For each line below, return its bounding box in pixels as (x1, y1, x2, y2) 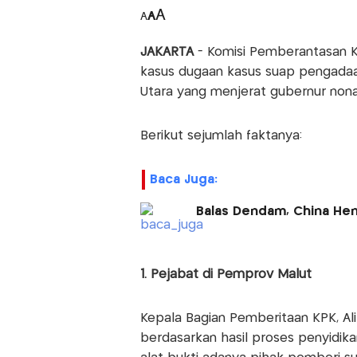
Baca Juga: (149, 173, 218, 186)
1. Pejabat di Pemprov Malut (139, 268, 312, 280)
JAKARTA (139, 45, 194, 58)
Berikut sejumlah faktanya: (139, 129, 302, 142)
